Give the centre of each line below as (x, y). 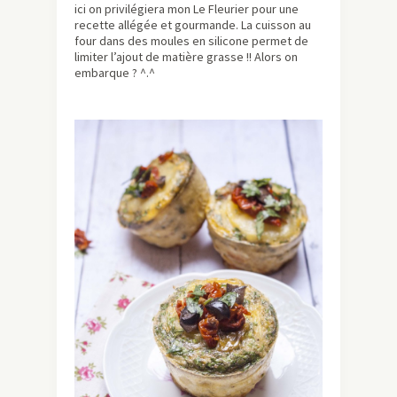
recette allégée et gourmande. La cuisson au (193, 25)
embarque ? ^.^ (115, 73)
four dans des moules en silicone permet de (191, 41)
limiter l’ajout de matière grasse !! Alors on (186, 57)
